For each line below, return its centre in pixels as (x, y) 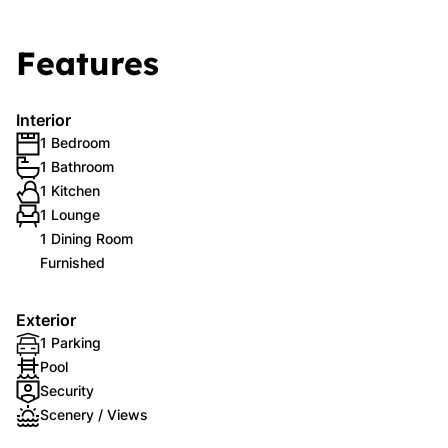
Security (67, 390)
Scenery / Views (94, 414)
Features (87, 63)
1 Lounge (70, 214)
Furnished (72, 262)
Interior (43, 120)
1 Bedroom (75, 142)
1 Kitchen (70, 190)
